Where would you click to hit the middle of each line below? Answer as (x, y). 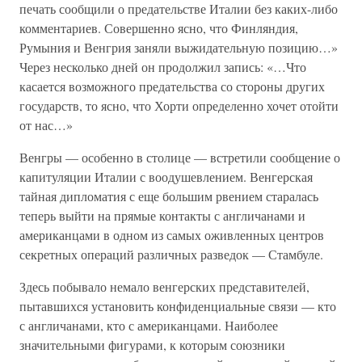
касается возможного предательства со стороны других (172, 86)
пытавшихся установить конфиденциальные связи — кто (178, 306)
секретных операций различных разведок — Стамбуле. (171, 254)
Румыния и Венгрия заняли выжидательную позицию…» (179, 47)
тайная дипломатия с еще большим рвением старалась (169, 196)
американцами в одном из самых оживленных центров (172, 235)
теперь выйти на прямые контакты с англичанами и (162, 215)
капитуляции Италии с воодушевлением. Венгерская (166, 177)
